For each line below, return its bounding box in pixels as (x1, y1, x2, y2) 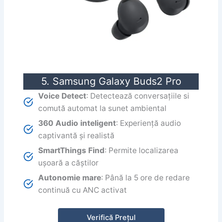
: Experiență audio (116, 118, 181, 128)
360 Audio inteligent (38, 118, 116, 128)
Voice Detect (38, 91, 87, 101)
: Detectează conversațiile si (86, 91, 190, 101)
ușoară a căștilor (38, 158, 99, 168)
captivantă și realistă (38, 131, 115, 141)
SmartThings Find (38, 146, 105, 156)
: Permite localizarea (105, 146, 179, 156)
